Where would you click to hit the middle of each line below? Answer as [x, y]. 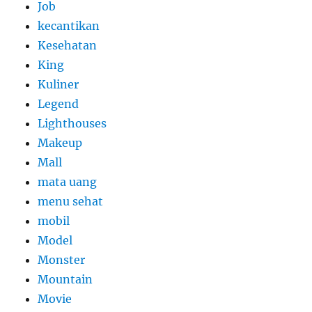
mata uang [68, 182]
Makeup [60, 143]
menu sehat [71, 202]
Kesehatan [68, 46]
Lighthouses [72, 124]
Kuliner [58, 85]
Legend [58, 104]
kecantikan [69, 26]
